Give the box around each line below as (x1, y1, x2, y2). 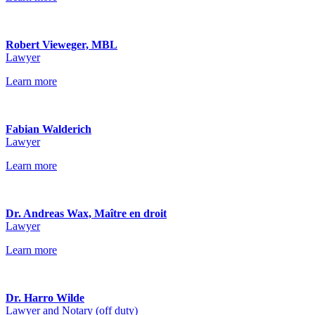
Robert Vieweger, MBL (6, 39, 117, 51)
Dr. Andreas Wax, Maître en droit (6, 207, 167, 219)
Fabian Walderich (6, 123, 91, 135)
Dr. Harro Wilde (6, 292, 84, 304)
